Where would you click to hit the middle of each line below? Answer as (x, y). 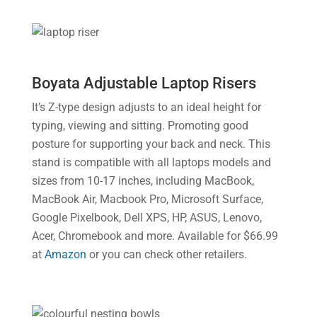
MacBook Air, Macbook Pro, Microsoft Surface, (147, 199)
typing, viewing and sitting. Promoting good (140, 126)
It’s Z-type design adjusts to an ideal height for (146, 107)
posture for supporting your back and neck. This (151, 144)
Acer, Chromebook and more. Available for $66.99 (155, 236)
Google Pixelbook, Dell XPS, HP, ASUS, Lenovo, (146, 218)
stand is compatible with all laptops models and (151, 162)
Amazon (65, 254)
